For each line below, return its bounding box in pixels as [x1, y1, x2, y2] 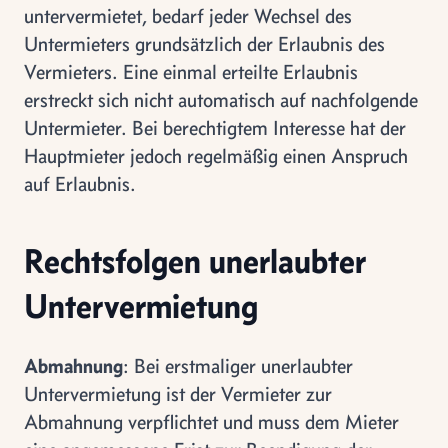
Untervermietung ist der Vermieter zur [24, 381, 332, 406]
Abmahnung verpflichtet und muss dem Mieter [24, 409, 399, 434]
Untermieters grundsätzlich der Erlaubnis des [24, 31, 385, 56]
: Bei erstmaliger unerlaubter [123, 353, 353, 378]
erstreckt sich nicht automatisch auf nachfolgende [24, 87, 418, 112]
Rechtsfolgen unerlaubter [24, 239, 366, 282]
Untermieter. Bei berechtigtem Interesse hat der [24, 115, 406, 140]
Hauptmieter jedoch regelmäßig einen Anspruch [24, 143, 408, 168]
